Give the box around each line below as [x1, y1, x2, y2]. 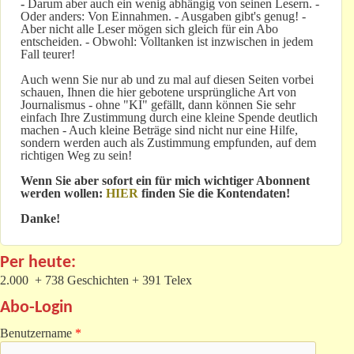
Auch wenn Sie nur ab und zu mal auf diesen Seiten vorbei [21, 73, 314, 87]
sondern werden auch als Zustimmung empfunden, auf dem [21, 136, 316, 150]
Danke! [21, 212, 60, 226]
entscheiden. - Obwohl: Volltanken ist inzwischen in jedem [21, 35, 313, 49]
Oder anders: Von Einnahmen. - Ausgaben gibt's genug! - [21, 9, 306, 24]
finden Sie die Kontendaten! [138, 186, 293, 201]
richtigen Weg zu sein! [21, 149, 132, 163]
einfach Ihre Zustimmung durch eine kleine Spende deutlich [21, 111, 318, 125]
